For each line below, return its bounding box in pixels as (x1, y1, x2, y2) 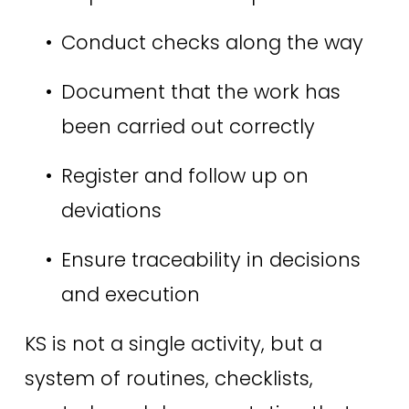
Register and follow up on (60, 163, 309, 190)
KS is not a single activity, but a (24, 330, 322, 358)
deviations (60, 197, 167, 225)
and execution (60, 281, 205, 309)
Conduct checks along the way (60, 29, 369, 57)
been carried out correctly (60, 113, 320, 141)
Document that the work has (60, 79, 341, 106)
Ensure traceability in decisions (60, 246, 361, 274)
